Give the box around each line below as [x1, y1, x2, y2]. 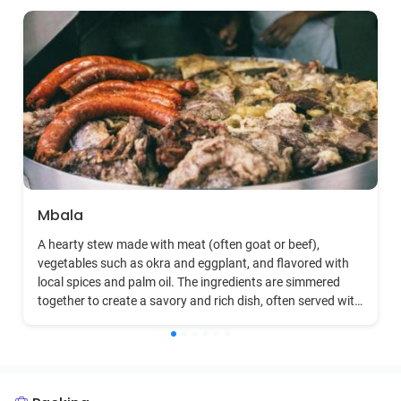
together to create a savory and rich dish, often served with [38, 294, 362, 308]
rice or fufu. [38, 312, 101, 327]
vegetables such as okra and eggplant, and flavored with [38, 256, 349, 270]
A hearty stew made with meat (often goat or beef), [38, 237, 320, 252]
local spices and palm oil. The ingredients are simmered [38, 275, 340, 289]
